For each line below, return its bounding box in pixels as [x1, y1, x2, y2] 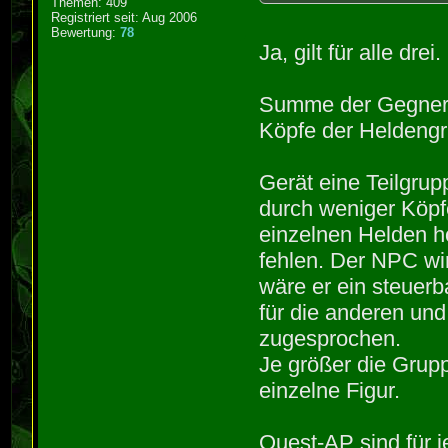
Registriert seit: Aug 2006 [51, 9, 198, 25]
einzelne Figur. [259, 377, 401, 403]
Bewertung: [51, 24, 121, 40]
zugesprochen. [259, 325, 402, 351]
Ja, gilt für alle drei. [259, 39, 442, 65]
